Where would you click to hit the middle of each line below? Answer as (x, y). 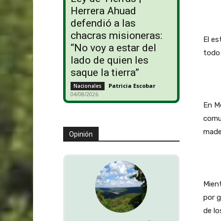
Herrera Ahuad (103, 11)
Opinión (81, 134)
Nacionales (87, 86)
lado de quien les (109, 60)
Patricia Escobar (132, 86)
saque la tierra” (105, 73)
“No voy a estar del (113, 48)
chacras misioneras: (116, 36)
